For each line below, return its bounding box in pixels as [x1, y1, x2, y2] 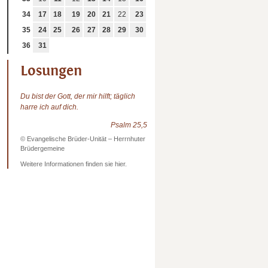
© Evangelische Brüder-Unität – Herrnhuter [20, 135, 145, 142]
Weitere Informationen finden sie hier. [20, 160, 127, 168]
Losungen [20, 62, 82, 79]
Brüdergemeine [20, 144, 65, 152]
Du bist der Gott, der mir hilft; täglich [20, 92, 135, 100]
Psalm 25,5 [111, 120, 147, 129]
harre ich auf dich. [20, 102, 78, 111]
